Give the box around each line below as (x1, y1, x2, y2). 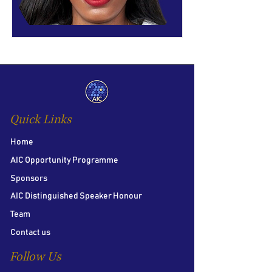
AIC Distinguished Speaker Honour (10, 192, 142, 200)
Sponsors (10, 174, 47, 183)
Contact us (10, 228, 50, 237)
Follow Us (10, 249, 61, 265)
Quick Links (10, 112, 71, 128)
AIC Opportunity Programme (10, 156, 118, 165)
